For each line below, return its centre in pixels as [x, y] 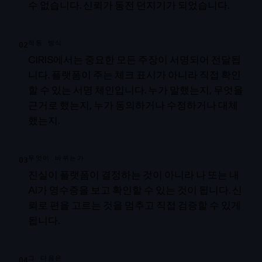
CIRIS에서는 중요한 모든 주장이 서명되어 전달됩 [135, 60]
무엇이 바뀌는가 [56, 158]
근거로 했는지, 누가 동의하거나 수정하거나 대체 [133, 105]
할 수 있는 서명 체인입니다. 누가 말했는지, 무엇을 [136, 90]
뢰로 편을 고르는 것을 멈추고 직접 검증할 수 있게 [135, 205]
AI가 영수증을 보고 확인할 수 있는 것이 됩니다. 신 [135, 190]
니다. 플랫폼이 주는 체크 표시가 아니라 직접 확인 [135, 75]
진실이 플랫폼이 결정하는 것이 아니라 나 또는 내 [134, 175]
